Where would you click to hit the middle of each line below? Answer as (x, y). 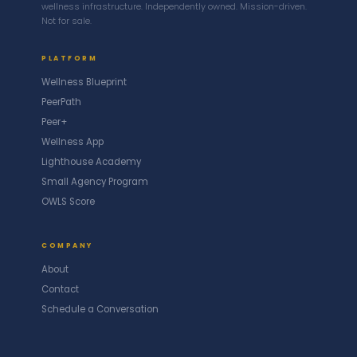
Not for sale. (67, 21)
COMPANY (67, 246)
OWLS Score (68, 202)
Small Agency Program (95, 182)
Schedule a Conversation (100, 310)
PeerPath (61, 102)
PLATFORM (69, 59)
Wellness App (73, 142)
